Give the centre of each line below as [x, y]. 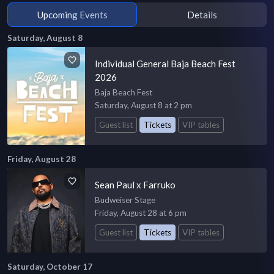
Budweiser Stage [125, 200]
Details [202, 14]
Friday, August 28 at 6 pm [141, 213]
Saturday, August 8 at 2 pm [144, 105]
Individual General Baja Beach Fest [165, 64]
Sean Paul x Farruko [135, 184]
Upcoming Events [72, 14]
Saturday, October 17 [50, 266]
